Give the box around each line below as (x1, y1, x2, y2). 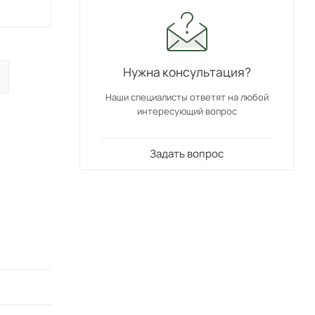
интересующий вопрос (136, 105, 237, 118)
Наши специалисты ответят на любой (105, 91, 269, 104)
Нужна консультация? (122, 64, 251, 81)
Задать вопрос (150, 146, 224, 162)
